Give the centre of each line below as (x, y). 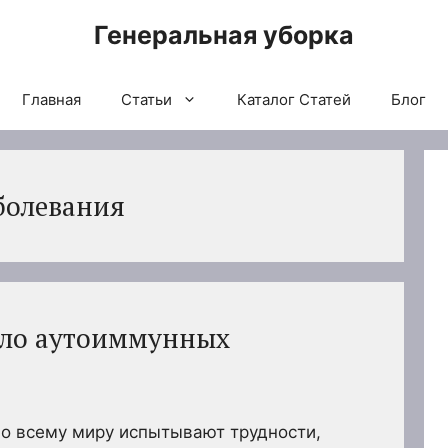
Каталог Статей (294, 99)
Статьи (146, 99)
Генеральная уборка (224, 35)
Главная (51, 99)
